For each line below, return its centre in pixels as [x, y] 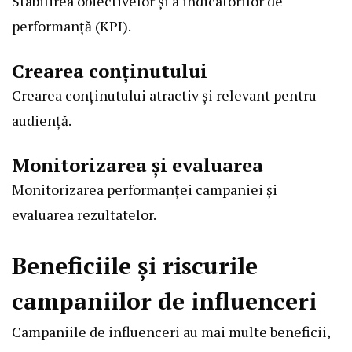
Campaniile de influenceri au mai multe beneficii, [171, 331]
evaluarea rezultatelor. [84, 214]
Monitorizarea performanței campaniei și [145, 189]
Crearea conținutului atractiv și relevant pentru [164, 95]
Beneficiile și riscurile [135, 265]
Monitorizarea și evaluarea [137, 165]
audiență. [42, 120]
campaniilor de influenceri [164, 301]
